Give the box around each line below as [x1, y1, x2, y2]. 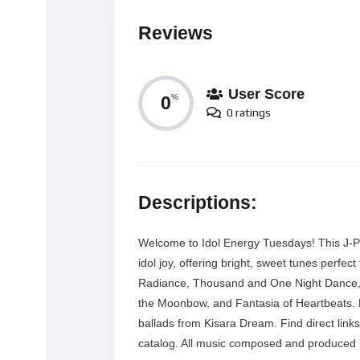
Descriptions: [138, 192, 257, 214]
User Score [228, 86, 305, 103]
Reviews [138, 22, 213, 44]
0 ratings [227, 106, 271, 120]
